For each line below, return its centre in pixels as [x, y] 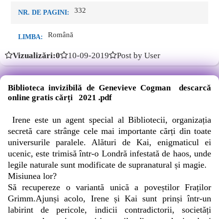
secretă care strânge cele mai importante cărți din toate [109, 131]
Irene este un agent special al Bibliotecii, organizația [109, 120]
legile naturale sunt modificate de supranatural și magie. [107, 165]
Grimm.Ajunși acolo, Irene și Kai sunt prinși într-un [109, 198]
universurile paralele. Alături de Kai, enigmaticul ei [109, 142]
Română [61, 35]
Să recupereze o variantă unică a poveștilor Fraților [109, 187]
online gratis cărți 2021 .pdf [60, 98]
